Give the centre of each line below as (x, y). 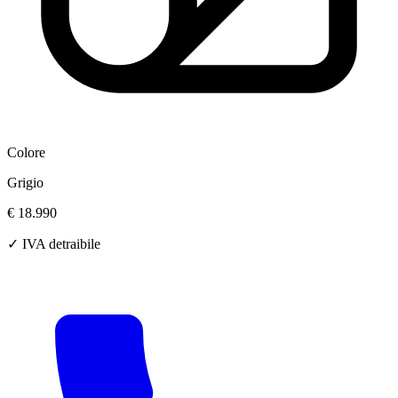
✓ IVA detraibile (54, 244)
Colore (26, 153)
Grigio (25, 183)
